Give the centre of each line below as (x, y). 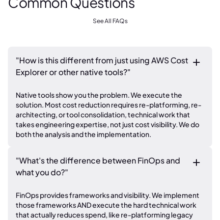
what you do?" (42, 172)
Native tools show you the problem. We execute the (99, 95)
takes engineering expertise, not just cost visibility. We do (108, 124)
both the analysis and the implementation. (83, 134)
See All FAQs (110, 21)
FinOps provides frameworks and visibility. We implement (108, 195)
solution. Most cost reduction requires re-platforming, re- (109, 105)
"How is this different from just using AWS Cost (102, 60)
